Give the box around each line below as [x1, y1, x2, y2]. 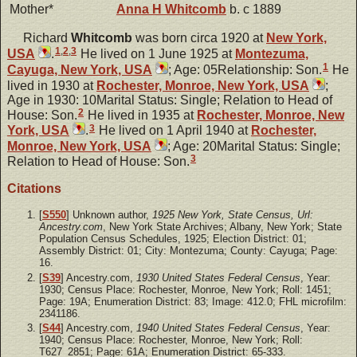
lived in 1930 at [7, 78, 96, 92]
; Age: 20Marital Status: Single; [167, 139, 340, 154]
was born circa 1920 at [132, 30, 266, 45]
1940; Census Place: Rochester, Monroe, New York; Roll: [39, 333, 303, 346]
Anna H [116, 2, 165, 16]
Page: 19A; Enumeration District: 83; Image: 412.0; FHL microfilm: [39, 295, 347, 308]
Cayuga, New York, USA [7, 62, 152, 76]
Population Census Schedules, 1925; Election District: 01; [39, 233, 307, 245]
